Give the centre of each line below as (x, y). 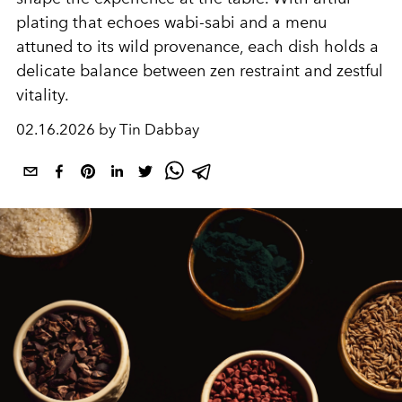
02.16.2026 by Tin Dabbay (108, 129)
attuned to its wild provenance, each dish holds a (197, 47)
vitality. (43, 95)
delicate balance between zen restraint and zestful (200, 71)
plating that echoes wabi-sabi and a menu (171, 22)
